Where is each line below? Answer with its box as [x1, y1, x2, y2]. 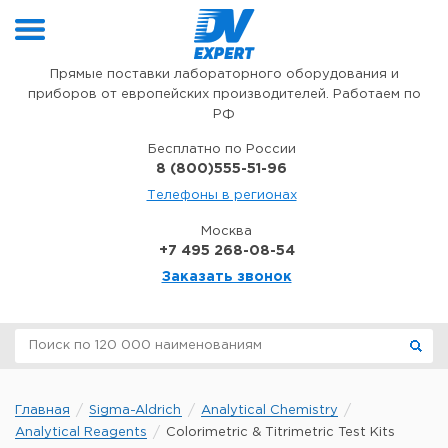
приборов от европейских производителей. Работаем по [27, 89, 421, 100]
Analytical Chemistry [201, 405, 338, 416]
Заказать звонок [161, 271, 292, 283]
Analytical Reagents [15, 427, 147, 438]
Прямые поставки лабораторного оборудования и [49, 69, 399, 80]
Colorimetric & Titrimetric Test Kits [166, 427, 395, 438]
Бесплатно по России [147, 144, 296, 155]
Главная [15, 405, 70, 416]
